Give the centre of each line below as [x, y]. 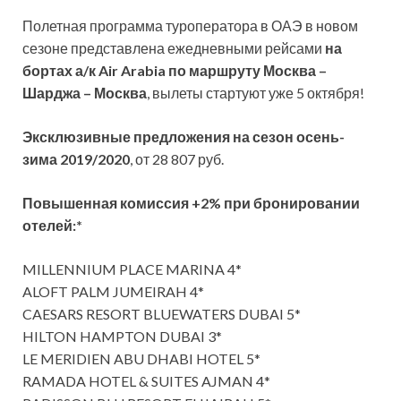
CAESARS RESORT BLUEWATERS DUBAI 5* [162, 313]
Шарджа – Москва [85, 92]
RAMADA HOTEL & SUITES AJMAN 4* [146, 380]
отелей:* [52, 225]
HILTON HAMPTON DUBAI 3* [122, 336]
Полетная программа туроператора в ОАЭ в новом [190, 25]
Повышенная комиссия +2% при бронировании [191, 202]
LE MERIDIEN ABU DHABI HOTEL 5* [141, 358]
